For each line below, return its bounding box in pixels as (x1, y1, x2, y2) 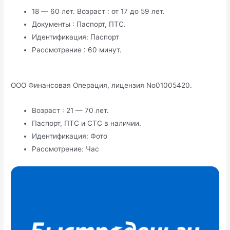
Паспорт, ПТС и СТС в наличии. (32, 119, 142, 128)
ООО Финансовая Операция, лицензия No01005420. (11, 81, 193, 90)
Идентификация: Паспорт (32, 32, 120, 41)
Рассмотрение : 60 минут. (32, 45, 122, 54)
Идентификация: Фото (32, 132, 108, 141)
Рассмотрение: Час (32, 145, 100, 154)
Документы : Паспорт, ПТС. (32, 20, 126, 28)
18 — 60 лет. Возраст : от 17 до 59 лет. (32, 7, 165, 15)
